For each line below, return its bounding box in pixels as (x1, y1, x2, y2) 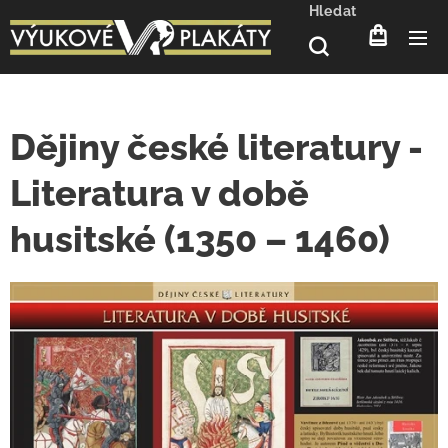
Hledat (308, 3, 357, 19)
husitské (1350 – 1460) (10, 218, 390, 260)
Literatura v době (10, 172, 309, 214)
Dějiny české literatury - (10, 126, 423, 168)
